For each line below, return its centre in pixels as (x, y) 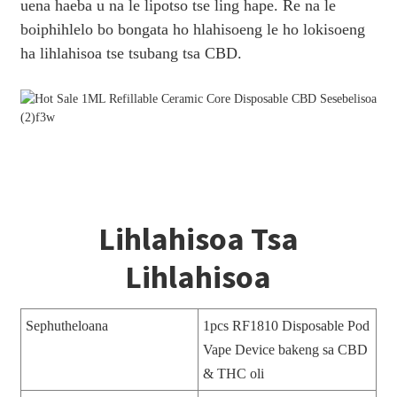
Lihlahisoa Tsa (198, 238)
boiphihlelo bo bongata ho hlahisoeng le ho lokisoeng (192, 29)
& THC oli (233, 373)
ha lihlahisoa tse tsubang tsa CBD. (131, 53)
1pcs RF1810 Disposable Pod (286, 325)
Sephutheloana (66, 325)
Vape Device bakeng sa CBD (285, 349)
